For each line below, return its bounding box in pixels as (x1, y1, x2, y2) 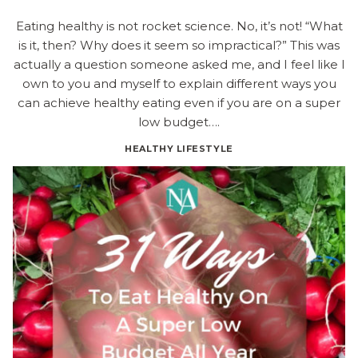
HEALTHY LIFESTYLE (125, 142, 233, 154)
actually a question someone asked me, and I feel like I (13, 56, 345, 72)
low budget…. (138, 113, 220, 129)
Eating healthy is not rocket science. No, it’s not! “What (15, 18, 343, 34)
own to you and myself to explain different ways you (22, 75, 336, 91)
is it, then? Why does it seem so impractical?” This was (18, 37, 340, 53)
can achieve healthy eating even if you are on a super (18, 94, 340, 110)
